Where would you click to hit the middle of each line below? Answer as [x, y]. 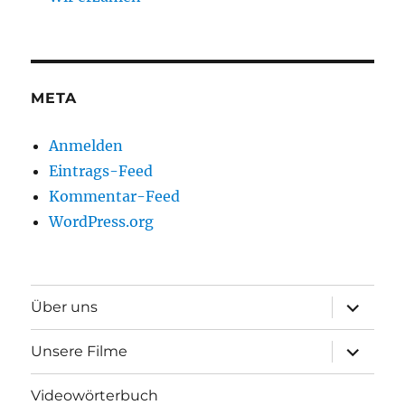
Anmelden [86, 145]
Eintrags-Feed [101, 170]
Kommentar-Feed [115, 196]
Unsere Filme [80, 352]
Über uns [65, 307]
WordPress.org [102, 221]
